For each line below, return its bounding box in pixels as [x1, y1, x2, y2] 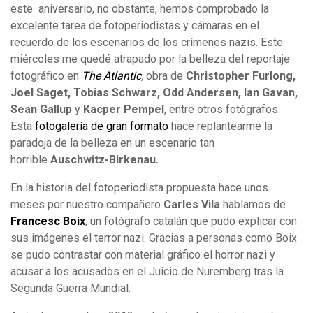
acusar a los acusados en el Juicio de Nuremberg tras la [10, 265, 284, 279]
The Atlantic [82, 69, 141, 83]
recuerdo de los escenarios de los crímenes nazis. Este [10, 36, 283, 50]
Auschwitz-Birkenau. [50, 153, 161, 167]
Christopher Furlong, [186, 69, 296, 83]
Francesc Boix [10, 214, 85, 228]
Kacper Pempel [83, 103, 164, 117]
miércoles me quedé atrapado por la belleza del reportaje [10, 52, 290, 66]
